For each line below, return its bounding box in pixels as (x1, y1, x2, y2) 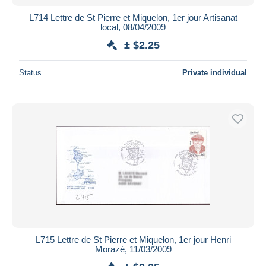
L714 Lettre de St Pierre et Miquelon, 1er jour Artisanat (28, 12, 237, 23)
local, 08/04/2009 (100, 21, 166, 32)
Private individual (182, 68, 247, 77)
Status (19, 68, 42, 77)
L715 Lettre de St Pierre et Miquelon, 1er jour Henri (35, 234, 231, 245)
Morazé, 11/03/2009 (94, 243, 172, 254)
